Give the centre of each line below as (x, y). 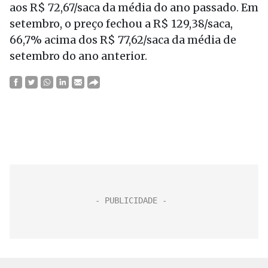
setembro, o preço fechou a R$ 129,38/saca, (121, 24)
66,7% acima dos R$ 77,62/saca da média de (123, 40)
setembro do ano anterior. (78, 56)
